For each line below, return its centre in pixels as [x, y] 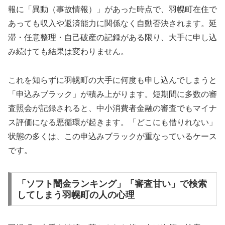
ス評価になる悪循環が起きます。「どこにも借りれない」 [113, 122]
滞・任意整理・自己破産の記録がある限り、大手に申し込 [113, 38]
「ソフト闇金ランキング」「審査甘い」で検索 [112, 184]
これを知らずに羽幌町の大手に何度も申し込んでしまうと [113, 80]
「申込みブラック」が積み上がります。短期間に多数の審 [113, 94]
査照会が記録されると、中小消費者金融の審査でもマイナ [113, 108]
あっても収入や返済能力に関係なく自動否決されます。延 [113, 24]
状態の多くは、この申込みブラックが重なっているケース [113, 136]
